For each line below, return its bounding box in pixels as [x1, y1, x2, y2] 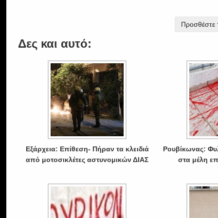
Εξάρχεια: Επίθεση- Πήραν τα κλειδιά [25, 145, 149, 153]
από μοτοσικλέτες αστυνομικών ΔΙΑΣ [26, 155, 149, 163]
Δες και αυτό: [18, 36, 92, 50]
